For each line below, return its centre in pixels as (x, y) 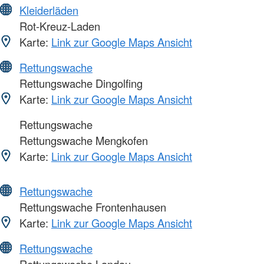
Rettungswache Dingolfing (80, 83)
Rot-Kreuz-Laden (58, 26)
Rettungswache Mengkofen (82, 140)
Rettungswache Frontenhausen (91, 207)
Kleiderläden (49, 10)
